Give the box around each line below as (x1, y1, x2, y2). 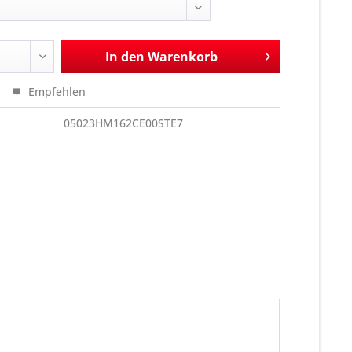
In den (104, 48, 145, 65)
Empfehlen (25, 84, 86, 99)
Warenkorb (147, 48, 218, 65)
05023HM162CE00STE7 (64, 115, 184, 130)
